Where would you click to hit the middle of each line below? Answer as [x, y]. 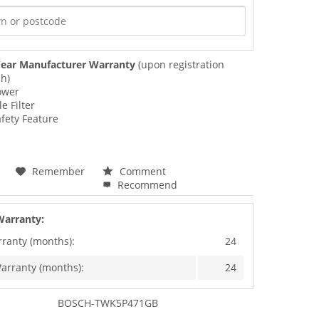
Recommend [146, 184]
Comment [142, 171]
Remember [59, 171]
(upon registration [180, 64]
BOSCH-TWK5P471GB [108, 303]
